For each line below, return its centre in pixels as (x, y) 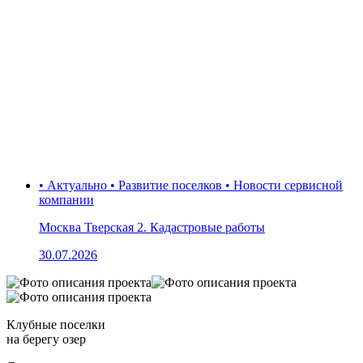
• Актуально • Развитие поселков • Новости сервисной (191, 185)
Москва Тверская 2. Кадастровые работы (152, 227)
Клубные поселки (56, 324)
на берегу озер (46, 339)
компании (66, 199)
